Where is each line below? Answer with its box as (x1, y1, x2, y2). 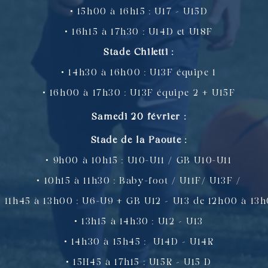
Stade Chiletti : (103, 48, 174, 58)
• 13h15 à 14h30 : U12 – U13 (74, 217, 204, 227)
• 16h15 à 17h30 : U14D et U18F (65, 28, 213, 38)
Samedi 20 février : (91, 112, 187, 122)
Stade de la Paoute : (90, 135, 187, 145)
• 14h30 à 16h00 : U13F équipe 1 (61, 68, 217, 78)
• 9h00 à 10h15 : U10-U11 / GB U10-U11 (45, 156, 232, 166)
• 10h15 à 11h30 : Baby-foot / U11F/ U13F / (36, 176, 241, 186)
